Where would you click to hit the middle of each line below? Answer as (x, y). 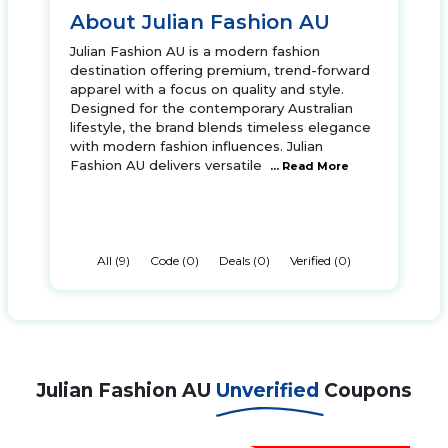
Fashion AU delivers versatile (166, 165)
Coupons (368, 390)
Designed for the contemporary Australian (211, 108)
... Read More (308, 166)
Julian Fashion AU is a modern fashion (195, 51)
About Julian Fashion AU (200, 22)
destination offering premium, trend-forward (220, 70)
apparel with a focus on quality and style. (207, 89)
